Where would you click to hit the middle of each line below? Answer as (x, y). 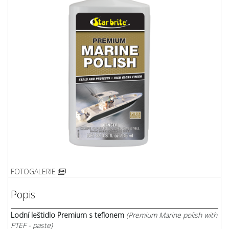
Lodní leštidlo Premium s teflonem (67, 215)
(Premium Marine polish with (171, 215)
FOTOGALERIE (34, 171)
